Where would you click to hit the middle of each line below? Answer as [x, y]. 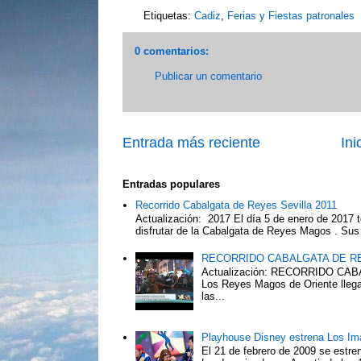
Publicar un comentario [208, 77]
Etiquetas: [169, 16]
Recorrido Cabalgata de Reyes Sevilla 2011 [237, 205]
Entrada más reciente [191, 142]
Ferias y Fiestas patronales [291, 16]
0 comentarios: [172, 52]
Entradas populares [171, 184]
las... [214, 297]
